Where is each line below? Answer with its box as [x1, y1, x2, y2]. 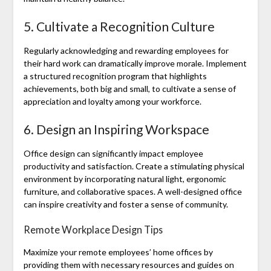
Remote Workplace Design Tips [23, 224, 163, 236]
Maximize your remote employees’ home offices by [23, 247, 213, 258]
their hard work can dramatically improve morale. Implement [23, 58, 247, 69]
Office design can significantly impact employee [23, 148, 203, 159]
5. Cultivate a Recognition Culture [23, 19, 215, 34]
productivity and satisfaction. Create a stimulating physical [23, 161, 244, 172]
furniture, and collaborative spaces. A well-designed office [23, 186, 242, 197]
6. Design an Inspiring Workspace [23, 122, 209, 137]
